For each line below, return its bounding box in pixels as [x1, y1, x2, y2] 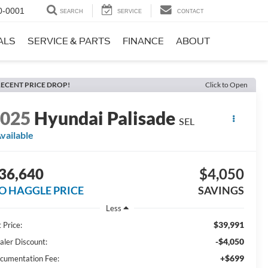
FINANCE [123, 36, 164, 47]
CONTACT [177, 8, 204, 15]
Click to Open [205, 80, 248, 89]
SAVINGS [197, 184, 244, 197]
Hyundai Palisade [34, 107, 176, 129]
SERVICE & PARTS [28, 36, 111, 47]
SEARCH [60, 8, 83, 15]
